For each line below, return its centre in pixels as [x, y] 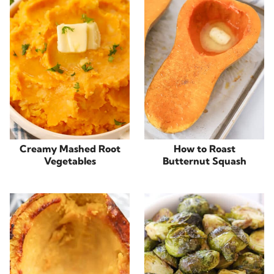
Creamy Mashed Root [70, 148]
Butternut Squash [204, 161]
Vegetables [70, 161]
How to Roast [204, 148]
